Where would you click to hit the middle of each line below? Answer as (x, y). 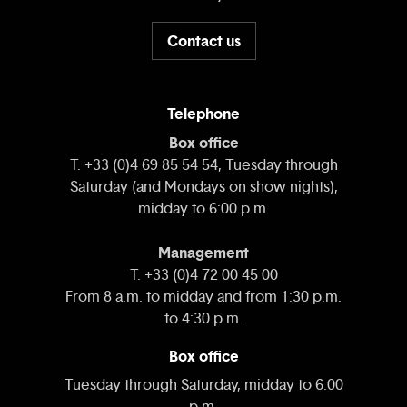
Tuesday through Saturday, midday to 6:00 (203, 385)
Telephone (203, 114)
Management (203, 253)
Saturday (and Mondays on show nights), (203, 187)
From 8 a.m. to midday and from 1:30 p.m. (203, 297)
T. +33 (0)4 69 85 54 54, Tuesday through (203, 165)
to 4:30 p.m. (203, 319)
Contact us (203, 40)
